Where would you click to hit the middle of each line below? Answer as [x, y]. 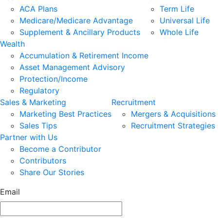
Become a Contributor [60, 149]
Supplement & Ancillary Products [80, 32]
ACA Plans [38, 9]
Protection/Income [54, 79]
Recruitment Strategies [173, 126]
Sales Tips [38, 126]
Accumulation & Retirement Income [84, 55]
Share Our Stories [52, 172]
